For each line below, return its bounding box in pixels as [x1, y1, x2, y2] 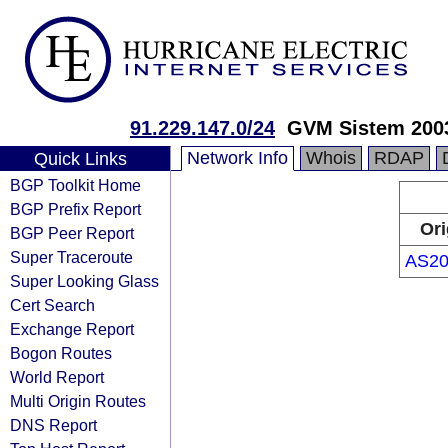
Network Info [187, 148, 288, 168]
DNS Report [10, 416, 97, 434]
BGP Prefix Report [10, 200, 141, 218]
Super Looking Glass [10, 272, 159, 290]
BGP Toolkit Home [10, 176, 141, 194]
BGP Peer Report [10, 224, 134, 242]
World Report [10, 368, 104, 386]
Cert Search [10, 296, 95, 314]
